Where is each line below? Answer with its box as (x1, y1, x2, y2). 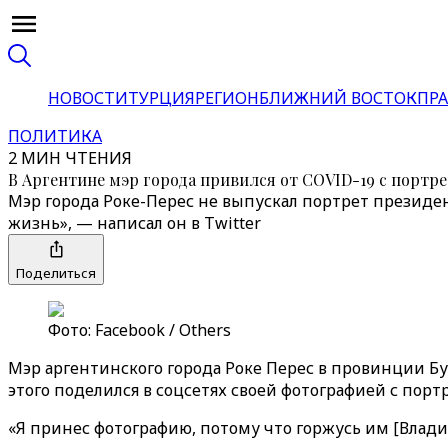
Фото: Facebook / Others (48, 319, 231, 341)
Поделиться (16, 264, 96, 282)
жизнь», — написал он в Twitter (8, 212, 261, 234)
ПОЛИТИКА (8, 125, 102, 147)
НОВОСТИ (48, 87, 128, 109)
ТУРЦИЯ (128, 87, 195, 109)
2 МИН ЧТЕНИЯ (8, 147, 132, 169)
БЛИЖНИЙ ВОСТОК (259, 87, 417, 109)
